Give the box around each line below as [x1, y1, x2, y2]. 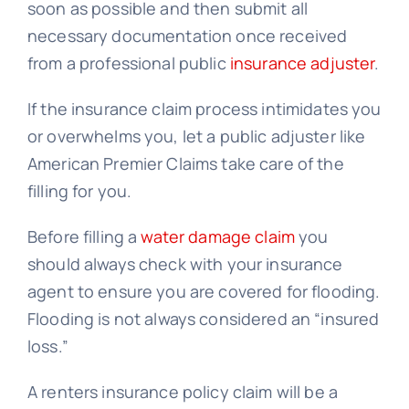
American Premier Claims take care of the [26, 152, 344, 175]
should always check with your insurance [26, 253, 343, 276]
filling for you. [26, 180, 132, 203]
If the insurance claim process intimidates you [26, 98, 382, 121]
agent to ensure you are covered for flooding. [26, 280, 381, 303]
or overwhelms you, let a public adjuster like [26, 125, 366, 148]
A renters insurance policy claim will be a [26, 381, 339, 404]
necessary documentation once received [26, 25, 348, 47]
